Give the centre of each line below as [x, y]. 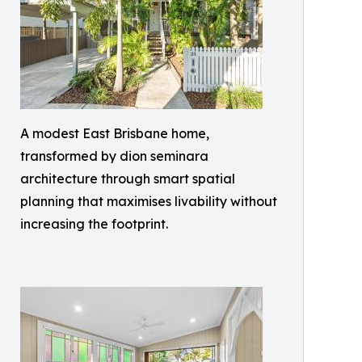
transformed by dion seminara [114, 156]
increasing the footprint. [94, 224]
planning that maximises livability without [149, 202]
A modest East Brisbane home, [115, 134]
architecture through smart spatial [128, 179]
